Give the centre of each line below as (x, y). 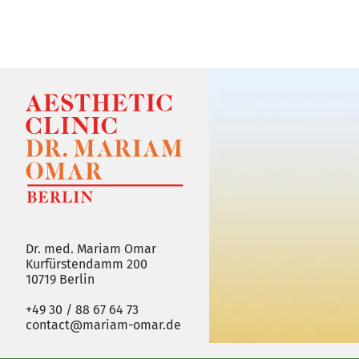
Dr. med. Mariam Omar (91, 249)
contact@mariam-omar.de (103, 325)
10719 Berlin (60, 279)
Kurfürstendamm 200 (87, 264)
